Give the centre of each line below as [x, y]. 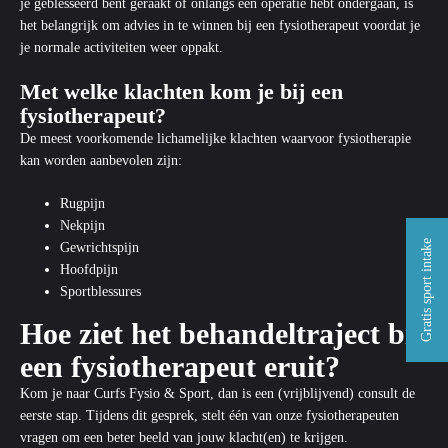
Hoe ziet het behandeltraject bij [221, 333]
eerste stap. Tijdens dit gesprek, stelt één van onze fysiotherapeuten [209, 415]
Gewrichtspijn [99, 247]
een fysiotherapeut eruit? [180, 366]
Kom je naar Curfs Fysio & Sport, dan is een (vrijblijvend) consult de [217, 393]
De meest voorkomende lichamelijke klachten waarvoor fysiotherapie [215, 138]
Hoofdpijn [89, 269]
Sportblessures [100, 291]
